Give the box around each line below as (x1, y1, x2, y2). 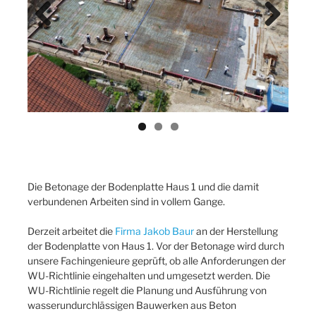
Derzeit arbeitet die (28, 225, 115, 238)
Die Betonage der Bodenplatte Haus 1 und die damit (28, 181, 259, 193)
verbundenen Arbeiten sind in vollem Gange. (28, 195, 225, 208)
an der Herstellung (194, 225, 278, 238)
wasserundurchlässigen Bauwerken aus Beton (28, 299, 236, 312)
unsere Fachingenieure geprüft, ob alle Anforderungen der (28, 255, 286, 267)
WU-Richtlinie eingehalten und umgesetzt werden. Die (28, 269, 270, 282)
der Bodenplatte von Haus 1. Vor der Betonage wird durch (28, 240, 284, 253)
